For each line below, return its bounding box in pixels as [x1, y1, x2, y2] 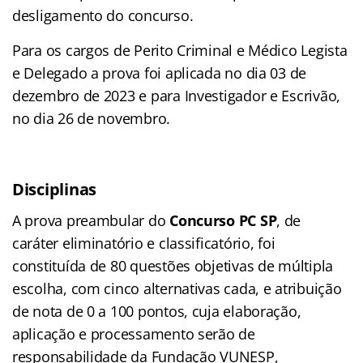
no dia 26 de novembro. [12, 109, 171, 129]
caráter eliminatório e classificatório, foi [12, 233, 275, 254]
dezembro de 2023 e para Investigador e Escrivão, [12, 86, 341, 106]
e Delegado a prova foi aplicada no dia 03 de [12, 63, 307, 83]
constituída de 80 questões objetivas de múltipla [12, 256, 334, 276]
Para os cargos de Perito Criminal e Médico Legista [12, 41, 348, 61]
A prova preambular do [12, 211, 170, 231]
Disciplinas [12, 178, 97, 201]
